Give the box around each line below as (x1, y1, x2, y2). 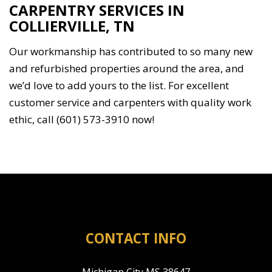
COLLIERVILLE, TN (9, 16, 135, 36)
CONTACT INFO (86, 229, 186, 248)
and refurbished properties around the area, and (9, 61, 244, 76)
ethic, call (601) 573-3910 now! (9, 112, 154, 127)
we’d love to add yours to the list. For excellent (9, 78, 229, 93)
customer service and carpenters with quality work (9, 95, 251, 110)
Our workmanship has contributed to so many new (9, 44, 253, 59)
